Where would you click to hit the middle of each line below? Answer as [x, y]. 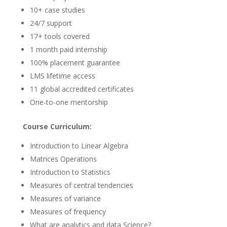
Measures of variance [65, 199]
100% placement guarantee [75, 63]
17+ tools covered [60, 36]
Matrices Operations [63, 159]
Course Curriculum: [57, 127]
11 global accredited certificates [82, 89]
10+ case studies [57, 10]
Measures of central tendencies [81, 185]
